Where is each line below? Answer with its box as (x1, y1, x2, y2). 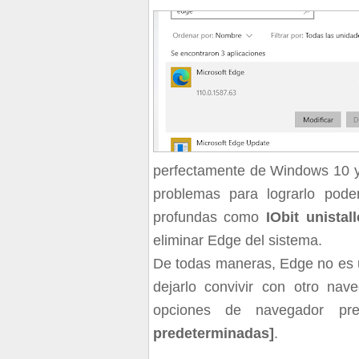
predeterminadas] (152, 325, 274, 342)
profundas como (152, 209, 266, 226)
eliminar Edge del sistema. (152, 232, 322, 249)
